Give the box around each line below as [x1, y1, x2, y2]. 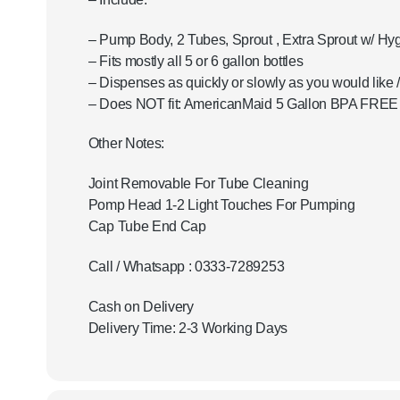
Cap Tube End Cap [87, 219, 206, 235]
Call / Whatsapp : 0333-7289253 [87, 258, 285, 274]
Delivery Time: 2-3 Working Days [87, 320, 287, 336]
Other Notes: [87, 136, 164, 152]
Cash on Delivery [87, 298, 194, 314]
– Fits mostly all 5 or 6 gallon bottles [87, 53, 304, 69]
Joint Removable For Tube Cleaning [87, 176, 309, 192]
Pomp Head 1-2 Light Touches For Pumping [87, 197, 355, 213]
